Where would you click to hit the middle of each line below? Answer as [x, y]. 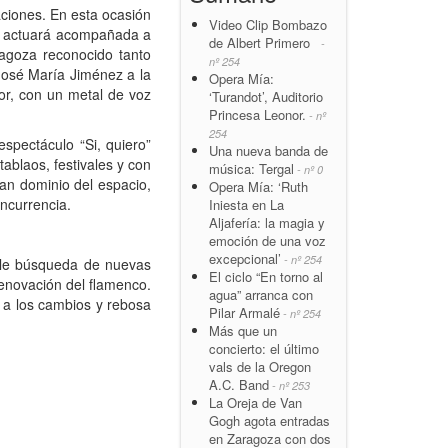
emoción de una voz [267, 240]
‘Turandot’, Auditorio [266, 96]
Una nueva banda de [268, 150]
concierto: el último [264, 348]
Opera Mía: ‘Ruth [258, 186]
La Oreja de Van [255, 402]
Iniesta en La [246, 204]
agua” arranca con [261, 294]
